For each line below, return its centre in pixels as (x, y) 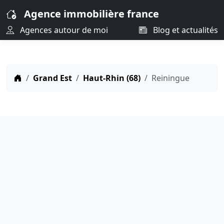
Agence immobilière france (91, 14)
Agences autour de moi (63, 30)
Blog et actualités (184, 30)
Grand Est (52, 78)
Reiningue (170, 78)
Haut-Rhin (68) (112, 78)
